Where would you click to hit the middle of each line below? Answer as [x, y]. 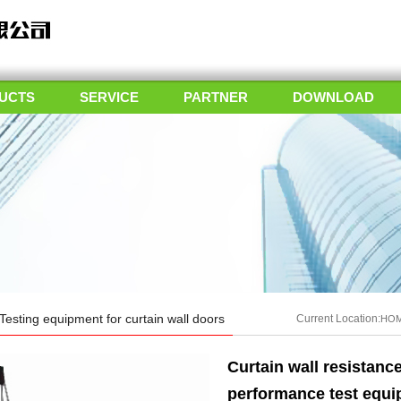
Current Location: [338, 319]
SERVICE [109, 97]
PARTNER [216, 97]
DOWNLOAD [333, 97]
